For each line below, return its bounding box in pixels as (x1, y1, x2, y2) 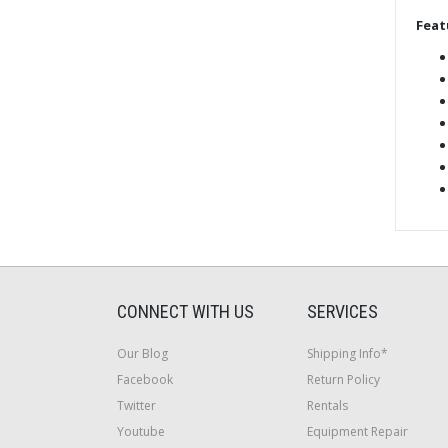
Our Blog (117, 344, 168, 362)
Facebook (117, 370, 173, 388)
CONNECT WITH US (117, 300, 254, 322)
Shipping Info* (307, 344, 388, 362)
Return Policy (307, 370, 380, 388)
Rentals (307, 396, 348, 414)
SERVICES (307, 300, 378, 322)
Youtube (117, 422, 165, 440)
